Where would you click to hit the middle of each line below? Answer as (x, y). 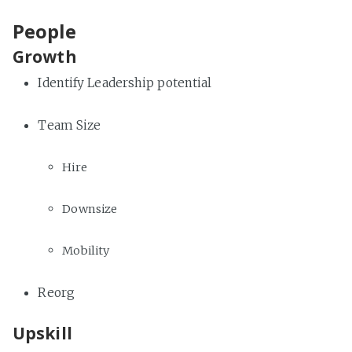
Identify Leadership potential (125, 82)
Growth (45, 57)
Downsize (90, 209)
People (44, 31)
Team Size (70, 125)
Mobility (86, 250)
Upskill (42, 333)
